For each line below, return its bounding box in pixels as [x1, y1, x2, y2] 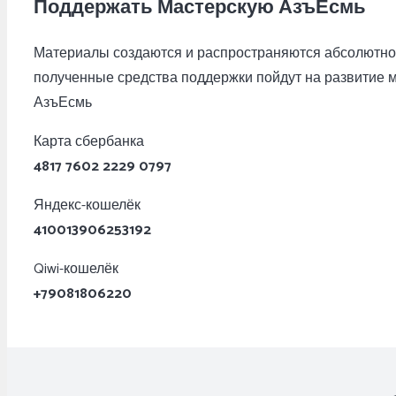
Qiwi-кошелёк [34, 256, 118, 281]
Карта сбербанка [34, 129, 144, 154]
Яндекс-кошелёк [34, 193, 141, 217]
